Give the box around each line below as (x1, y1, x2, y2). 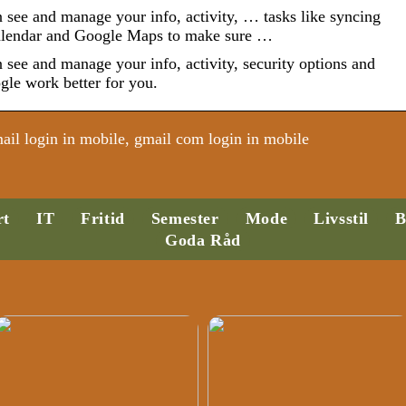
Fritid (81, 209, 125, 228)
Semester (150, 209, 219, 228)
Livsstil (314, 209, 369, 228)
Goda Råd (165, 231, 241, 250)
